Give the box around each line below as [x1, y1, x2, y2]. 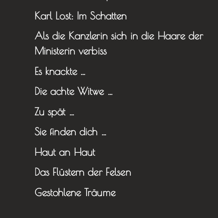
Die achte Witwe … [34, 85, 113, 97]
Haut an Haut [34, 145, 95, 158]
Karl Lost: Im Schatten [34, 9, 127, 21]
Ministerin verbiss [34, 45, 107, 57]
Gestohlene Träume [34, 186, 115, 198]
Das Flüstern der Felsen [34, 166, 131, 178]
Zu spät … [34, 105, 74, 117]
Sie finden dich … [34, 126, 107, 138]
